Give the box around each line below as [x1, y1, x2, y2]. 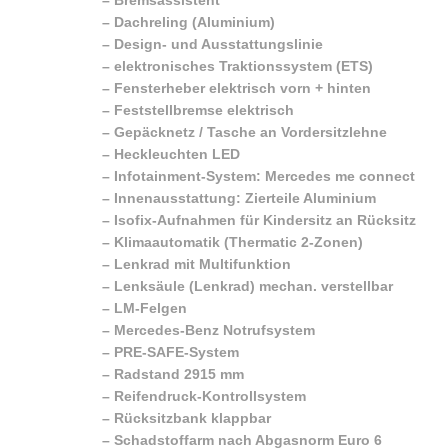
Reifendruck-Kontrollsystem [114, 387, 306, 404]
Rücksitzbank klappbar [114, 409, 271, 426]
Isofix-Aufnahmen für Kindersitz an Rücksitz [114, 211, 416, 228]
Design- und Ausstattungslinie [114, 35, 323, 52]
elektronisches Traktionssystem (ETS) [114, 57, 373, 74]
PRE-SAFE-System [114, 343, 239, 360]
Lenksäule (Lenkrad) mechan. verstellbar [114, 277, 393, 294]
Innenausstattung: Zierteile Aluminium [114, 189, 376, 206]
